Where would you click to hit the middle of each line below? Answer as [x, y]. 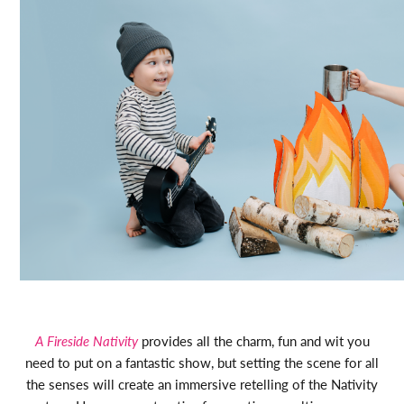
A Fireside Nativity [86, 341]
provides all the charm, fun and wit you [253, 341]
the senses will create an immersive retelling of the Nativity [202, 384]
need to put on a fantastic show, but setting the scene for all [202, 363]
